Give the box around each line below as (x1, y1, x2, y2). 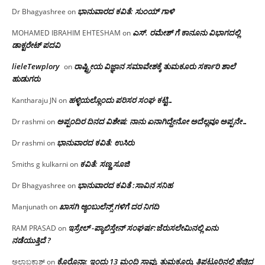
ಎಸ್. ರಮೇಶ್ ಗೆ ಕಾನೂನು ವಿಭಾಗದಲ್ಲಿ (132, 27, 240, 38)
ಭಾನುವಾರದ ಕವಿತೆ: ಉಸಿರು (57, 137, 134, 148)
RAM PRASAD (12, 223, 56, 234)
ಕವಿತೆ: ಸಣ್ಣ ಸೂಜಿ (80, 159, 130, 170)
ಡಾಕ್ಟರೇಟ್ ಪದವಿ (12, 40, 60, 51)
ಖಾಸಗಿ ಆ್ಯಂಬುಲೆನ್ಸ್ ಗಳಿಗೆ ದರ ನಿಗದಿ (59, 201, 159, 212)
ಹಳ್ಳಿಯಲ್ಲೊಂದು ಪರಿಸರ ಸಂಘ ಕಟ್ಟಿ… (69, 95, 173, 106)
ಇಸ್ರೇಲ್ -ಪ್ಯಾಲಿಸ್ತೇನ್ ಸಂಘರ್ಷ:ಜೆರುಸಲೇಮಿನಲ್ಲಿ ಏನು (68, 222, 218, 234)
